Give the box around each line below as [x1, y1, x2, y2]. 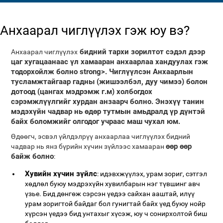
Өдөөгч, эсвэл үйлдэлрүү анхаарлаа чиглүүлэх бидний [11, 132, 191, 140]
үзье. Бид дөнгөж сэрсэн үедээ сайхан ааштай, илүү [25, 190, 195, 198]
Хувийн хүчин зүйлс [25, 169, 98, 178]
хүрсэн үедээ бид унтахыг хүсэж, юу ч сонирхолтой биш [25, 210, 208, 218]
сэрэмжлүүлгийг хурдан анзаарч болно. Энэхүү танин [11, 97, 205, 106]
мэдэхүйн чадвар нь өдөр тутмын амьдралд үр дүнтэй [11, 107, 206, 116]
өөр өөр [166, 142, 192, 151]
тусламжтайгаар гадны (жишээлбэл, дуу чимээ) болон [11, 77, 208, 86]
